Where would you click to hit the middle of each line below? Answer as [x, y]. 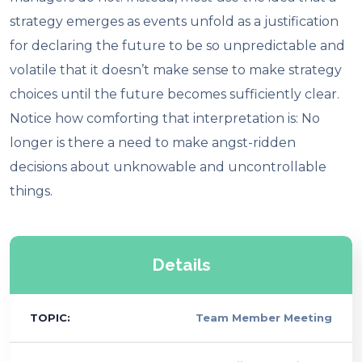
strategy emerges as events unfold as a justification [175, 21]
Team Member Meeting [263, 317]
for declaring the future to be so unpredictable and [178, 45]
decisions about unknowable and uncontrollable [168, 166]
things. [32, 191]
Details [181, 264]
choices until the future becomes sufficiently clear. [175, 94]
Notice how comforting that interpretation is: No [165, 118]
